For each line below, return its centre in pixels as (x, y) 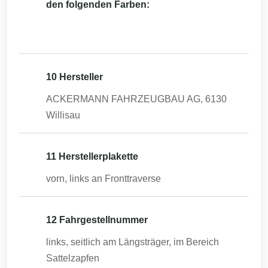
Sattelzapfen (73, 258)
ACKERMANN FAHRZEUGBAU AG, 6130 (136, 99)
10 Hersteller (74, 77)
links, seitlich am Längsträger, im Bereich (133, 242)
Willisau (63, 115)
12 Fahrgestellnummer (97, 220)
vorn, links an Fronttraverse (103, 179)
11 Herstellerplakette (92, 156)
